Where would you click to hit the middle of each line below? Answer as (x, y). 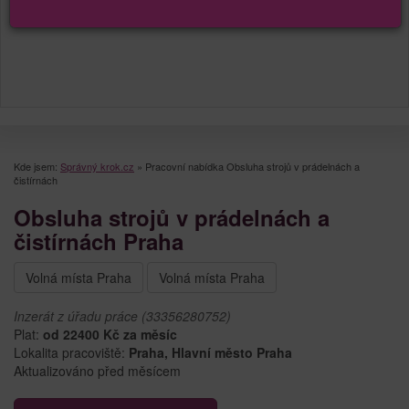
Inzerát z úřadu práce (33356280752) (122, 315)
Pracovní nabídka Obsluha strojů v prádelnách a (252, 166)
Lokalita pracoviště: (71, 352)
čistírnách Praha (99, 241)
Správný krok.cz (97, 166)
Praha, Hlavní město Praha (210, 352)
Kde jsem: (37, 166)
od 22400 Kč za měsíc (110, 334)
